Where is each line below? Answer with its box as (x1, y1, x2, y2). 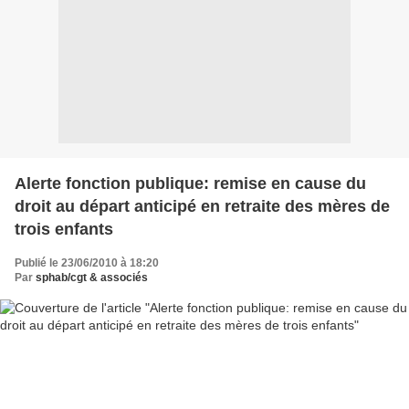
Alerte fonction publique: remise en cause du (15, 174, 366, 193)
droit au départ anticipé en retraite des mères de (15, 197, 390, 215)
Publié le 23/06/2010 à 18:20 (15, 257, 159, 269)
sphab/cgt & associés (36, 271, 148, 284)
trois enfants (15, 220, 113, 238)
